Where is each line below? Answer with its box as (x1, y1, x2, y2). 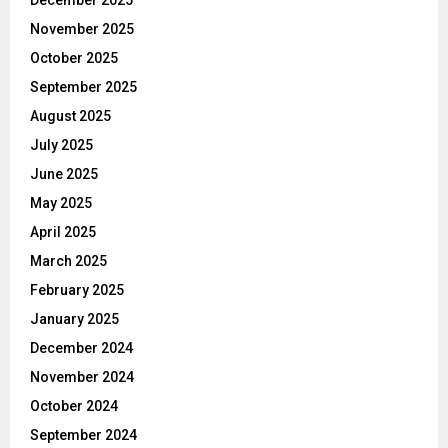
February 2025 (30, 282, 124, 299)
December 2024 (30, 340, 133, 357)
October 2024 (30, 398, 118, 415)
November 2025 (30, 21, 134, 38)
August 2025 (30, 108, 111, 125)
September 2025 (30, 79, 137, 96)
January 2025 (30, 311, 119, 328)
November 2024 (30, 369, 134, 386)
